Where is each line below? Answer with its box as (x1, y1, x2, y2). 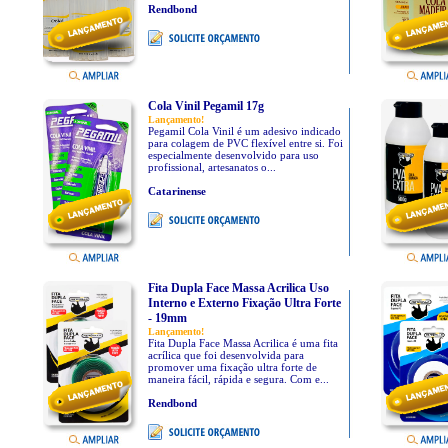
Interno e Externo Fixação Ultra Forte (147, 296, 341, 310)
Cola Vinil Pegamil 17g (147, 99, 264, 113)
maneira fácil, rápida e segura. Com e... (147, 373, 329, 385)
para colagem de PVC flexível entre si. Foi (147, 137, 343, 149)
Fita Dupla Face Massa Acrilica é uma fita (147, 337, 338, 349)
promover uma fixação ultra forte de (147, 361, 317, 373)
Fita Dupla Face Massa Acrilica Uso (147, 281, 329, 295)
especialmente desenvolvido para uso (147, 149, 319, 161)
